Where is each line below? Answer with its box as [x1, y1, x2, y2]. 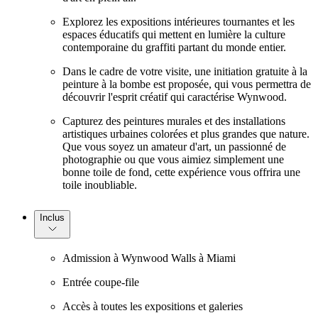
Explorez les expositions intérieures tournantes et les [62, 15, 295, 28]
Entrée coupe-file [62, 276, 139, 289]
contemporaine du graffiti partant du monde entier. [62, 40, 286, 53]
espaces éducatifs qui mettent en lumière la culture [62, 28, 285, 40]
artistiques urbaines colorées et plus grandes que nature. [62, 127, 309, 140]
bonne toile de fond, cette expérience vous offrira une [62, 165, 300, 178]
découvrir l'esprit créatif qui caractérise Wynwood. [62, 90, 287, 103]
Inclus [40, 212, 65, 223]
